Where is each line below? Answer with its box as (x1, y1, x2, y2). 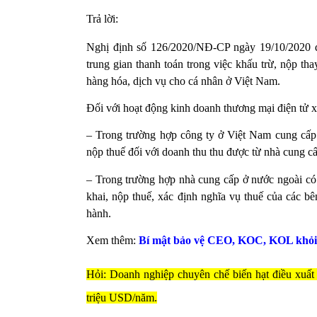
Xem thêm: (86, 234, 136, 247)
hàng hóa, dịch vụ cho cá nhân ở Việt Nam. (86, 74, 283, 87)
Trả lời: (86, 12, 118, 25)
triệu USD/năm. (86, 291, 157, 304)
